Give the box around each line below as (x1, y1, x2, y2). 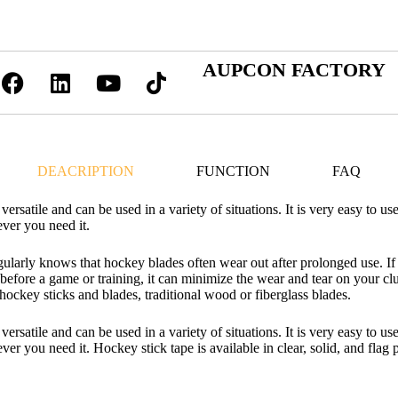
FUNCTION (195, 163, 270, 179)
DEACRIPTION (36, 163, 134, 179)
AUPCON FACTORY (203, 59, 386, 81)
